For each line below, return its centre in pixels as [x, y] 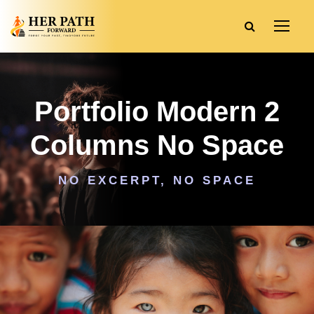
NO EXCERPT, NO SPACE [157, 180]
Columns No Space [157, 145]
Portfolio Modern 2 [157, 111]
